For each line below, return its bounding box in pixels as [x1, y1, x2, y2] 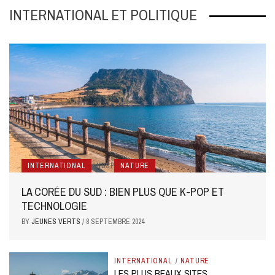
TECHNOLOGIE [21, 198, 87, 214]
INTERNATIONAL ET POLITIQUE [9, 4, 197, 25]
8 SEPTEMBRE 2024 [86, 216, 144, 227]
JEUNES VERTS [31, 216, 82, 227]
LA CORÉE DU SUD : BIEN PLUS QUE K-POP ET [21, 184, 224, 199]
